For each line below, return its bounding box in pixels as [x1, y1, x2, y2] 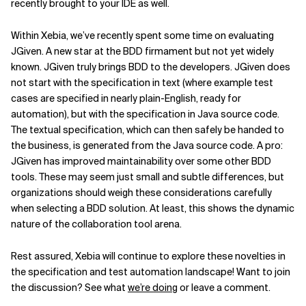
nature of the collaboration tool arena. [11, 218, 182, 230]
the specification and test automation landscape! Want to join [11, 266, 290, 278]
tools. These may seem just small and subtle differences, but [11, 171, 284, 183]
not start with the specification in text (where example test [11, 76, 273, 89]
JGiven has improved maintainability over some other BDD [11, 155, 271, 167]
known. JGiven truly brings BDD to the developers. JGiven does [11, 61, 290, 73]
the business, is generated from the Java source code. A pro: [11, 139, 283, 152]
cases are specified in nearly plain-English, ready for [11, 92, 241, 105]
